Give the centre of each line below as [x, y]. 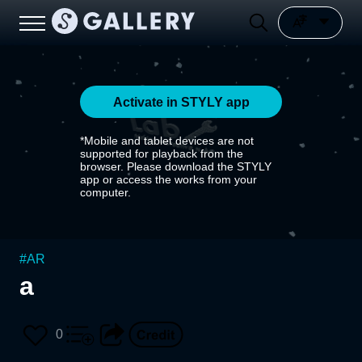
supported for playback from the [162, 154]
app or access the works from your [168, 179]
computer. [105, 192]
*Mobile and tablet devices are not [167, 141]
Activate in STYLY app [181, 102]
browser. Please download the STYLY [176, 166]
